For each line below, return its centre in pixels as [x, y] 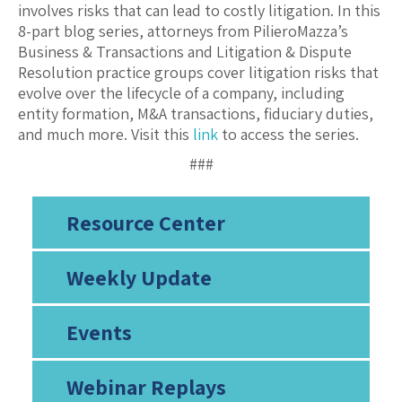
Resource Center [145, 223]
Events [99, 332]
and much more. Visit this [105, 135]
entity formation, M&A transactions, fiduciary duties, [196, 114]
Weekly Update [139, 278]
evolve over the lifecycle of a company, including [181, 93]
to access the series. [288, 135]
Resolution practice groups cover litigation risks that [198, 73]
